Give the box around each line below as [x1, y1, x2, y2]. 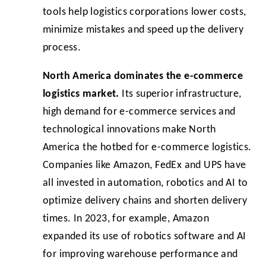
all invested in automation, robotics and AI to [43, 178, 248, 188]
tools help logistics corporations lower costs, [43, 7, 246, 18]
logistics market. [43, 88, 119, 99]
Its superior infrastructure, [119, 88, 242, 99]
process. [43, 43, 84, 53]
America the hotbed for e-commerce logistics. [43, 142, 252, 153]
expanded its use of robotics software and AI [43, 231, 246, 242]
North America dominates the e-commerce [43, 71, 243, 81]
